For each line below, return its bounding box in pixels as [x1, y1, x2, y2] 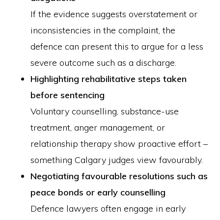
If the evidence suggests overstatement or [30, 8, 198, 20]
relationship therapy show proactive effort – [30, 138, 208, 149]
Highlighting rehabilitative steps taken [30, 73, 187, 84]
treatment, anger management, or [30, 122, 165, 133]
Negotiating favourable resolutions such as [30, 170, 208, 182]
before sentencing [30, 89, 105, 101]
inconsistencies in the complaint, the [30, 25, 176, 36]
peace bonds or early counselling [30, 187, 166, 198]
